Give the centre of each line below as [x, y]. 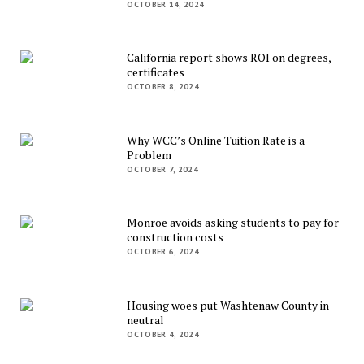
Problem [149, 154]
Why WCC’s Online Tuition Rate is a [216, 140]
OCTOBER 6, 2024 [163, 252]
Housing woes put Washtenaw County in [228, 305]
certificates [156, 72]
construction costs [175, 237]
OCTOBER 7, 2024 [162, 169]
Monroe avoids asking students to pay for [233, 223]
